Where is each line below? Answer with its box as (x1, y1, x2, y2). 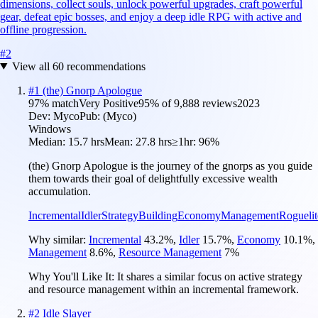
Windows (28, 122, 71, 135)
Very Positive (79, 97, 138, 109)
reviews (199, 97, 237, 109)
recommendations (63, 60, 146, 72)
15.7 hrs (68, 135, 104, 148)
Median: (28, 135, 68, 148)
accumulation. (28, 185, 91, 197)
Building (138, 209, 177, 221)
